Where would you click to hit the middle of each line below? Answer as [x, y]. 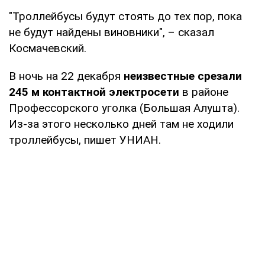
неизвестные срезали [183, 76]
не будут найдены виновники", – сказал [112, 32]
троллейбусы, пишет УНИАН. [85, 140]
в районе [204, 92]
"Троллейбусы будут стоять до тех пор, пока [125, 16]
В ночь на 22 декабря [66, 76]
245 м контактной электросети [94, 92]
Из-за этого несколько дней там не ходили [121, 124]
